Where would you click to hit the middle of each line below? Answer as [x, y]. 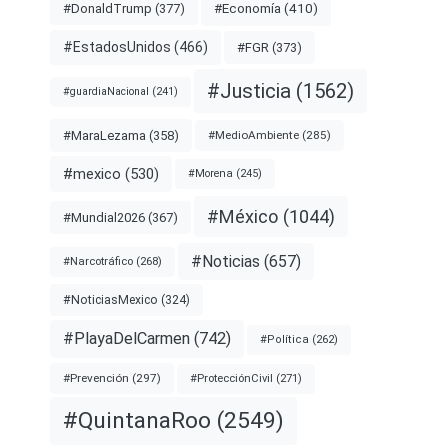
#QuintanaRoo [137, 421]
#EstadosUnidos [117, 46]
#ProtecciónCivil [231, 378]
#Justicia [249, 90]
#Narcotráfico [98, 261]
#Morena [210, 174]
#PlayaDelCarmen [126, 339]
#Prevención [96, 377]
